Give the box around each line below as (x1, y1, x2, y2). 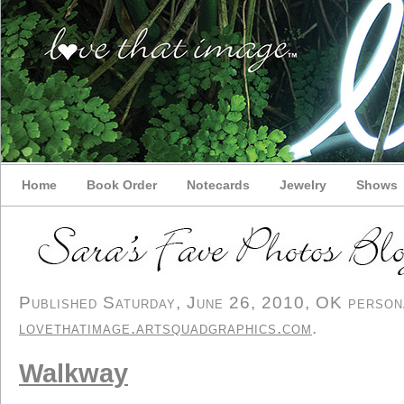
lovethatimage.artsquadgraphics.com (19, 318, 312, 337)
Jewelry (280, 178, 326, 192)
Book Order (87, 178, 157, 192)
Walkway (19, 359, 128, 388)
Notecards (187, 178, 250, 192)
